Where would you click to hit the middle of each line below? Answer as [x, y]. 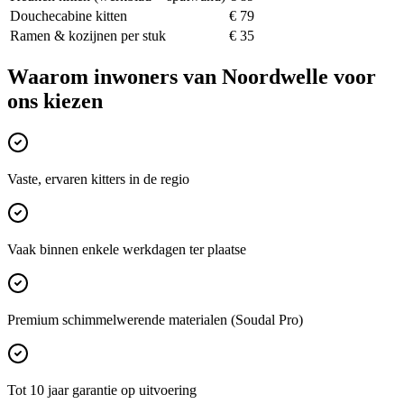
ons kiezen [55, 101]
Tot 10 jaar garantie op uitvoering [102, 390]
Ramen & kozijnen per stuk [88, 35]
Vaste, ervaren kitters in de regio [98, 179]
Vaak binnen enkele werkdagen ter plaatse [127, 249]
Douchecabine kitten [69, 15]
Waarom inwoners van [115, 76]
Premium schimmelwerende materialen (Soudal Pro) [155, 319]
